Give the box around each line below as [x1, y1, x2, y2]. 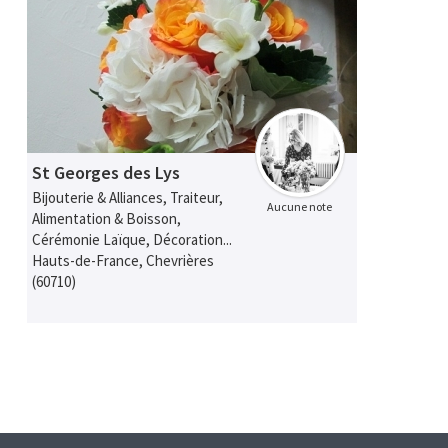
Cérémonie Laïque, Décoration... [32, 230, 233, 250]
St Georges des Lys [32, 161, 181, 185]
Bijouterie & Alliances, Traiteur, [32, 188, 224, 208]
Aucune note [267, 199, 333, 215]
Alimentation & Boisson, [32, 209, 182, 229]
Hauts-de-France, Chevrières [32, 251, 215, 271]
